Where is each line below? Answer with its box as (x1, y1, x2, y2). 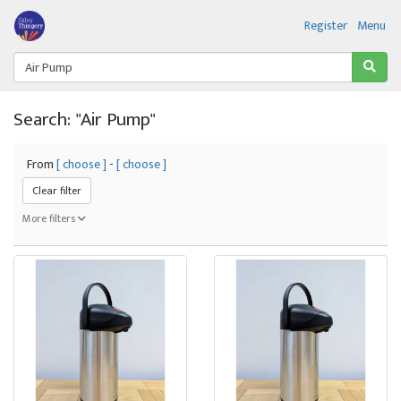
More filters (22, 209, 78, 227)
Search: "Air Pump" (13, 104, 156, 135)
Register (304, 14, 347, 36)
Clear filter (32, 182, 81, 200)
